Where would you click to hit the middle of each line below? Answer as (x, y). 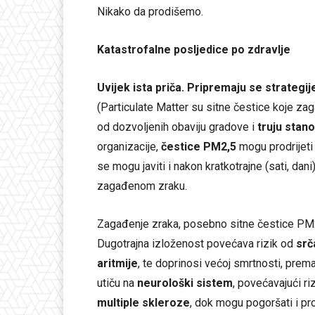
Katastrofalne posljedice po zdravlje (194, 49)
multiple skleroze (143, 302)
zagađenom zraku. (142, 186)
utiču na (117, 283)
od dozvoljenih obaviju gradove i (177, 127)
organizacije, (129, 146)
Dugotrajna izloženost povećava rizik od (197, 243)
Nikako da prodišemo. (150, 11)
